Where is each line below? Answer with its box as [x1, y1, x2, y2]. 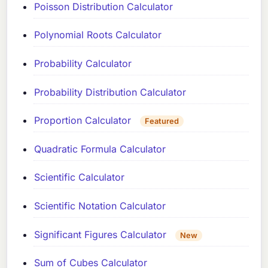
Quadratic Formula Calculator [34, 142, 166, 155]
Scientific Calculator [34, 171, 125, 184]
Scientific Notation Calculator [34, 200, 166, 212]
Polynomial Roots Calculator [34, 29, 162, 41]
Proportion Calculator [34, 114, 132, 127]
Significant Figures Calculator [34, 228, 167, 240]
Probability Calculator [34, 57, 132, 70]
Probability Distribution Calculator [34, 86, 187, 98]
